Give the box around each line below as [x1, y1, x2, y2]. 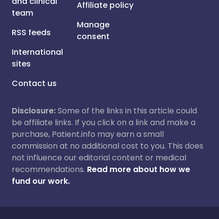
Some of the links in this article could [56, 105, 197, 116]
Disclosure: [12, 105, 56, 116]
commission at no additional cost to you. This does [12, 140, 203, 152]
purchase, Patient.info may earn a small [12, 129, 164, 140]
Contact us [12, 78, 57, 89]
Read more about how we [87, 164, 190, 175]
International [12, 46, 63, 58]
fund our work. [12, 175, 70, 187]
